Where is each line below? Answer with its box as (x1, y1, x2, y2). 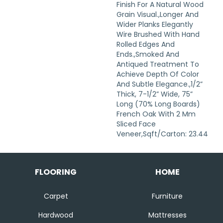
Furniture (152, 191, 183, 202)
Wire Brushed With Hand (116, 29, 200, 40)
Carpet (43, 191, 68, 202)
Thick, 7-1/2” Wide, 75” (116, 89, 193, 100)
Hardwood (38, 210, 73, 221)
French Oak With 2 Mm (116, 109, 196, 119)
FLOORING (35, 166, 77, 178)
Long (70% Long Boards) (116, 99, 200, 110)
